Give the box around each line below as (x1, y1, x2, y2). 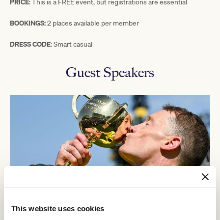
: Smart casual (51, 39, 92, 49)
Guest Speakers (66, 63, 154, 81)
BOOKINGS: (10, 18, 46, 27)
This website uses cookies (11, 204, 105, 213)
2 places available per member (46, 18, 139, 27)
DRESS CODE (10, 39, 51, 49)
